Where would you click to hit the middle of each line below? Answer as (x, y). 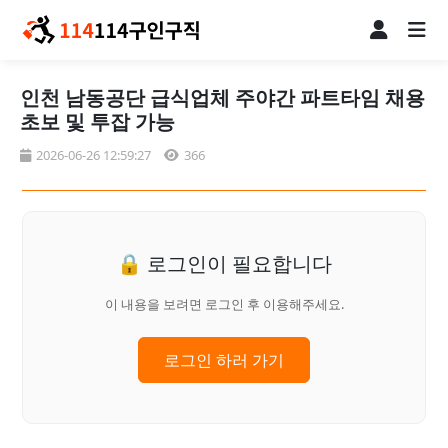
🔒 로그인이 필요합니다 (224, 263)
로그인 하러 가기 (224, 359)
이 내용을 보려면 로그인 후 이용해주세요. (224, 303)
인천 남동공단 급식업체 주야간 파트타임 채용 (222, 97)
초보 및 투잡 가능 (97, 121)
